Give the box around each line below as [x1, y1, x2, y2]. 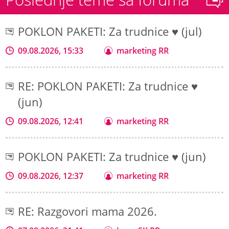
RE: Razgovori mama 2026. [18, 203, 157, 220]
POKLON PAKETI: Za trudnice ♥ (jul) [18, 24, 202, 40]
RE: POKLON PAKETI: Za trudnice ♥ [18, 78, 198, 95]
